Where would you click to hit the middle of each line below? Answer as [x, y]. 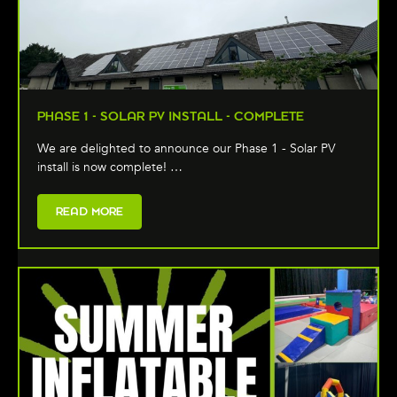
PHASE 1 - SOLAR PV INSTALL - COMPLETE [171, 116]
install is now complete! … [110, 167]
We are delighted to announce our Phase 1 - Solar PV [187, 148]
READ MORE [90, 211]
